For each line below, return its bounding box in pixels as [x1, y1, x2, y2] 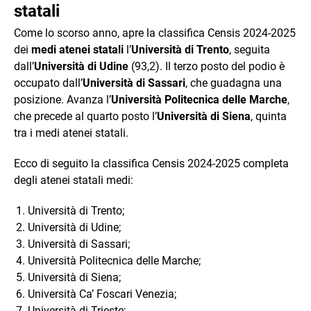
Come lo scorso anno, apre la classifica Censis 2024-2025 [14, 26, 296, 40]
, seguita [229, 42, 270, 56]
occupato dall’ [14, 76, 83, 90]
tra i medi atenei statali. [14, 126, 128, 140]
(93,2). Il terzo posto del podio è [128, 59, 285, 73]
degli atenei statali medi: [14, 173, 133, 187]
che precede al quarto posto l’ [14, 109, 157, 123]
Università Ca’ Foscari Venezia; [28, 287, 176, 301]
